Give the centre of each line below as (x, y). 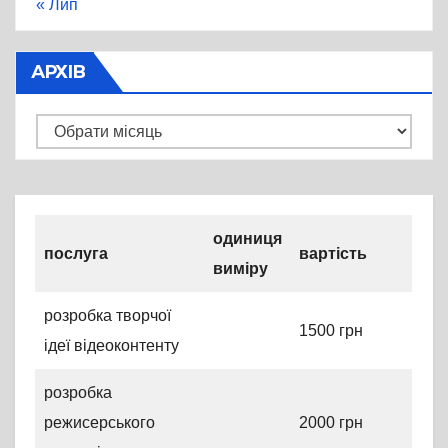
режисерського (99, 422)
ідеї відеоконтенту (111, 345)
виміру (240, 268)
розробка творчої (107, 315)
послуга (76, 253)
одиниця (247, 238)
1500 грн (331, 330)
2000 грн (331, 422)
